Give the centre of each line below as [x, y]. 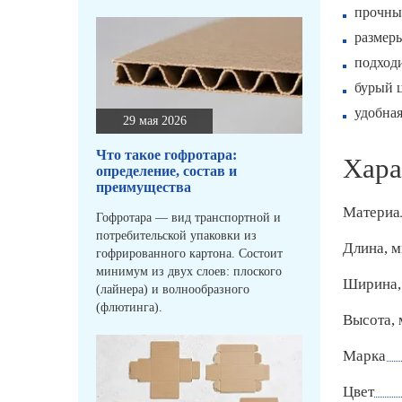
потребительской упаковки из [176, 236]
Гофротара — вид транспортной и [188, 218]
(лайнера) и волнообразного [173, 290]
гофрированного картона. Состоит [189, 254]
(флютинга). [129, 308]
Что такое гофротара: [166, 155]
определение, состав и [166, 171]
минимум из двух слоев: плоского [189, 272]
